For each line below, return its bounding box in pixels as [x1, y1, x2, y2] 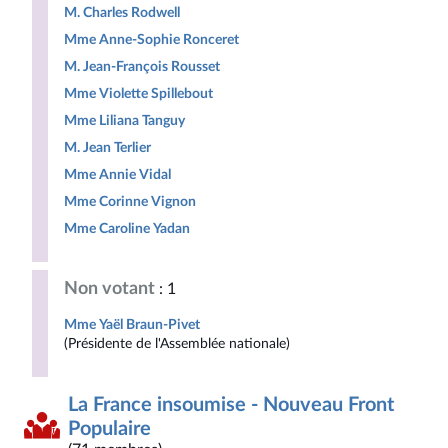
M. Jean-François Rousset [64, 59, 220, 74]
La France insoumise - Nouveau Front [68, 395, 394, 415]
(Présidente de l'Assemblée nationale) [64, 336, 290, 351]
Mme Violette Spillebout [64, 86, 213, 101]
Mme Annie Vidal [64, 167, 171, 182]
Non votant [64, 280, 155, 297]
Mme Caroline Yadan [64, 221, 190, 236]
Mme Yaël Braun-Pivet [64, 317, 200, 332]
